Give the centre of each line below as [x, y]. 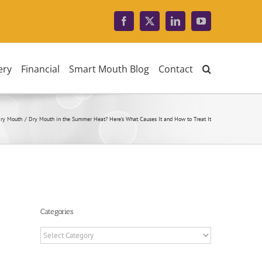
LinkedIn [192, 25]
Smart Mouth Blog [109, 69]
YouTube [217, 25]
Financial [40, 69]
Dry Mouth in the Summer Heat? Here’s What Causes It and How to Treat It [120, 119]
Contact [176, 69]
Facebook [141, 25]
